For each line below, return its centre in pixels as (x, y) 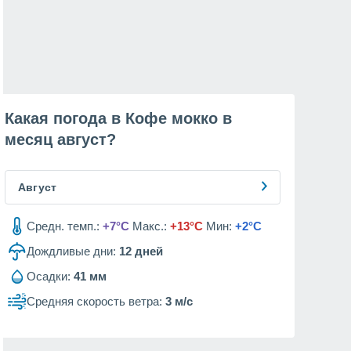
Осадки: (49, 276)
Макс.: (150, 226)
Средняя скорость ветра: (94, 301)
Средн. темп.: (63, 226)
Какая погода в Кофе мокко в (118, 118)
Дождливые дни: (71, 251)
